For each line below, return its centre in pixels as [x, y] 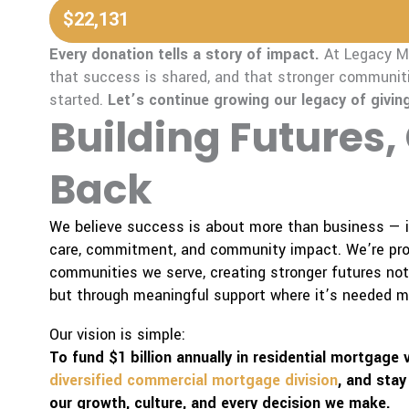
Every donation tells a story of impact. [186, 55]
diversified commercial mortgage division [193, 381]
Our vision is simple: [117, 335]
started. [78, 100]
